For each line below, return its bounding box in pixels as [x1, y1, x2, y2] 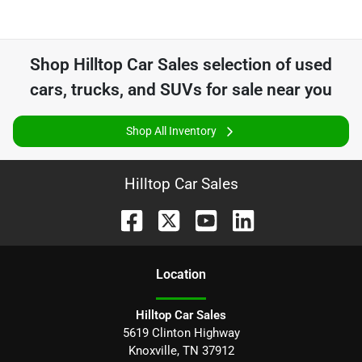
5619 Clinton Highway [122, 325, 240, 340]
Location [156, 266, 206, 282]
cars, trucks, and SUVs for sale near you [30, 79, 332, 99]
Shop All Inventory [126, 124, 217, 137]
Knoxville [128, 343, 177, 358]
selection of [199, 54, 295, 74]
